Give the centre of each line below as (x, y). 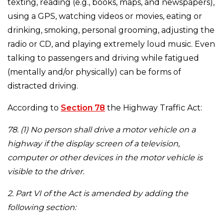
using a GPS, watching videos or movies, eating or (105, 16)
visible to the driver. (46, 172)
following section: (42, 208)
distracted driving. (43, 86)
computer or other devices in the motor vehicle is (105, 158)
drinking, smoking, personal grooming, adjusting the (111, 30)
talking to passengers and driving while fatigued (103, 58)
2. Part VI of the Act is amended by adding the (98, 194)
